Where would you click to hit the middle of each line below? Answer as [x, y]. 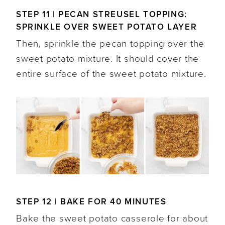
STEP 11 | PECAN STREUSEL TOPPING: [102, 14]
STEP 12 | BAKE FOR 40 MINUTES [91, 202]
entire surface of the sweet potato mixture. [111, 74]
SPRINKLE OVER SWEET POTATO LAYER [107, 27]
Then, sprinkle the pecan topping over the [110, 43]
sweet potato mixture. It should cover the [108, 59]
